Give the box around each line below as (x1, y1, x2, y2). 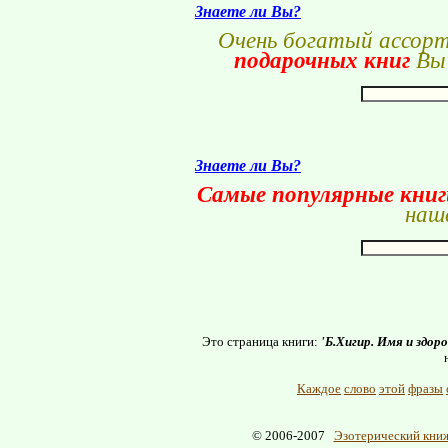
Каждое (297, 381, 341, 396)
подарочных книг (233, 48, 410, 73)
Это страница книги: (202, 334, 321, 349)
